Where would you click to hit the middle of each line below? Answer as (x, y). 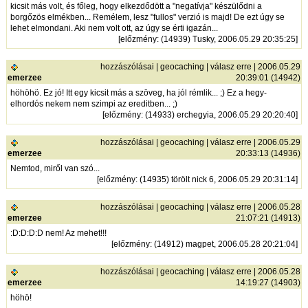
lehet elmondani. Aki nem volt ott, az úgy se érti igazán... (114, 29)
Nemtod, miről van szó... (55, 169)
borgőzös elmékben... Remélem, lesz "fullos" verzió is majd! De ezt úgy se (148, 18)
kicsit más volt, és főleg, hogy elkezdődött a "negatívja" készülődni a (136, 7)
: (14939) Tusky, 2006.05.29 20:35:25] (228, 40)
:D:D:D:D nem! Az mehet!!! (59, 233)
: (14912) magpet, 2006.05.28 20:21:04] (224, 244)
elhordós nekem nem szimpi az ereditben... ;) (94, 104)
